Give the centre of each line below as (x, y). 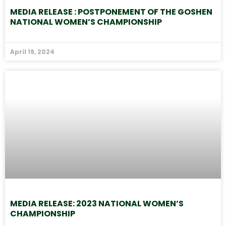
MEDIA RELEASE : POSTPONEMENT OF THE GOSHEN (111, 12)
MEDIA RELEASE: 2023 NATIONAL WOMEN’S (97, 204)
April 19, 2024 (32, 52)
